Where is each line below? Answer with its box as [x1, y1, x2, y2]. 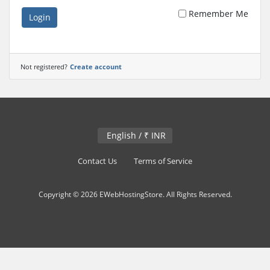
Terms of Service [134, 155, 192, 166]
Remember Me [189, 8, 248, 20]
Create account [69, 62, 122, 72]
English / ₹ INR [151, 129, 166, 141]
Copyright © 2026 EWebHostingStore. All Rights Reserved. [38, 189, 232, 199]
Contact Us [78, 155, 117, 166]
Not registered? [20, 62, 67, 72]
